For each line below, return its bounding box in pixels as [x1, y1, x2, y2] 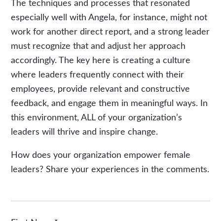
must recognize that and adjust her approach [11, 41, 186, 51]
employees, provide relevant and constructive [11, 84, 190, 94]
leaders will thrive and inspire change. [11, 127, 158, 137]
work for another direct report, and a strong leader [11, 27, 210, 37]
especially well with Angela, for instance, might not [11, 13, 208, 22]
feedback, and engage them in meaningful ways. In [11, 99, 208, 108]
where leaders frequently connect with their [11, 70, 184, 79]
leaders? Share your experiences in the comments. [11, 165, 210, 174]
